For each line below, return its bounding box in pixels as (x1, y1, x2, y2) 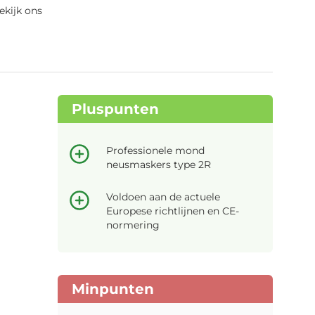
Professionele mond (106, 143, 205, 157)
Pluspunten (72, 100, 159, 117)
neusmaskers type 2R (106, 157, 211, 171)
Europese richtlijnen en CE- (106, 204, 239, 217)
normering (106, 218, 160, 231)
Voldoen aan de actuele (106, 190, 220, 203)
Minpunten (72, 280, 154, 297)
